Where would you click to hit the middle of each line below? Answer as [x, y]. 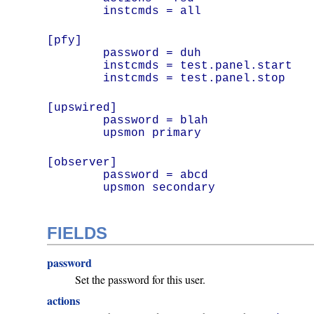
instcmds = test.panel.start [75, 66]
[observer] [82, 162]
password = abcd [75, 175]
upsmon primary [152, 133]
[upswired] [82, 108]
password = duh [75, 53]
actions [64, 300]
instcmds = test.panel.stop [194, 78]
